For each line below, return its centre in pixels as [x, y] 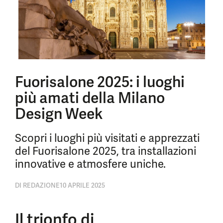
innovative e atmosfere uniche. [90, 164]
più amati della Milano [90, 98]
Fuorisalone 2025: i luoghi [100, 82]
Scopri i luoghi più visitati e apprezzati [107, 138]
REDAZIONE [41, 185]
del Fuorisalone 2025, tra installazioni [106, 151]
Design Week [59, 114]
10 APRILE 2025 [82, 185]
